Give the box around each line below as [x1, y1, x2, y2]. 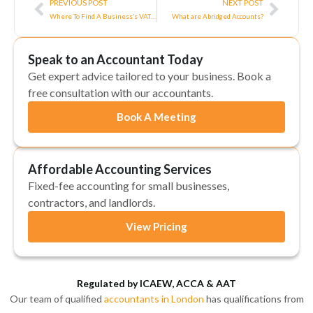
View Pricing [126, 219, 187, 233]
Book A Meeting [117, 110, 196, 123]
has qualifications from [203, 292, 304, 305]
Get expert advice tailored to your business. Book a [28, 68, 271, 82]
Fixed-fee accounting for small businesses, [28, 178, 229, 192]
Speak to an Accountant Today [28, 51, 203, 67]
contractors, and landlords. [28, 195, 155, 209]
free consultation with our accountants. [28, 85, 213, 99]
